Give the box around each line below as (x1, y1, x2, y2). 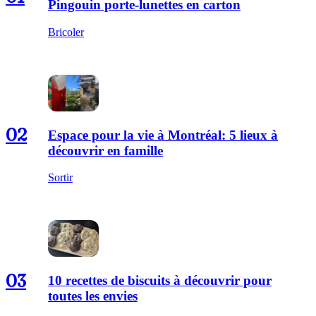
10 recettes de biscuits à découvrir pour (48, 273, 272, 288)
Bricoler (48, 25, 84, 38)
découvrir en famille (48, 142, 163, 158)
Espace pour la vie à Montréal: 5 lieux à (48, 127, 278, 142)
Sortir (48, 171, 73, 184)
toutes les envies (48, 288, 138, 304)
